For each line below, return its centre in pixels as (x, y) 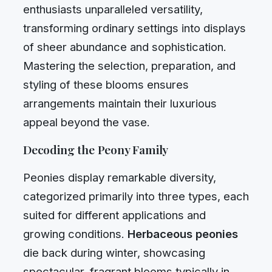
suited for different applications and (114, 215)
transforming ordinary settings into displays (134, 28)
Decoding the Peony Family (96, 150)
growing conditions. (75, 233)
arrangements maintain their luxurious (120, 103)
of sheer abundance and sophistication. (125, 46)
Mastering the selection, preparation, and (129, 65)
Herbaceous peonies (183, 233)
